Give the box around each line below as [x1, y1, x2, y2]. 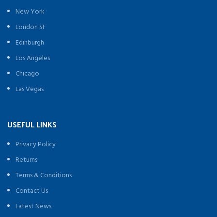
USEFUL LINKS [7, 117, 57, 131]
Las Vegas [15, 84, 44, 95]
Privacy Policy [15, 139, 56, 150]
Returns [15, 155, 37, 166]
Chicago [15, 68, 39, 79]
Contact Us [15, 186, 48, 197]
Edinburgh [15, 37, 44, 48]
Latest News [15, 201, 51, 212]
